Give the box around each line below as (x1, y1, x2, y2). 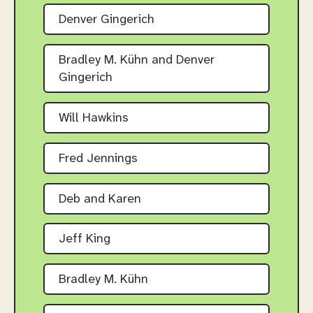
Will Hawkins (59, 112, 129, 126)
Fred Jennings (59, 152, 138, 166)
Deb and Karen (59, 192, 141, 206)
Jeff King (59, 233, 110, 247)
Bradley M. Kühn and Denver (59, 54, 214, 68)
